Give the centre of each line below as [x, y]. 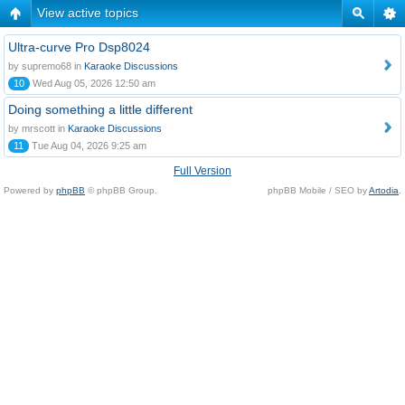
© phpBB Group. [121, 190]
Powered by [30, 190]
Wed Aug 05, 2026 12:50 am [93, 83]
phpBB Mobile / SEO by [318, 190]
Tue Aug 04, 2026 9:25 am [88, 146]
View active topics [88, 13]
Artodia [384, 190]
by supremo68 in [46, 66]
